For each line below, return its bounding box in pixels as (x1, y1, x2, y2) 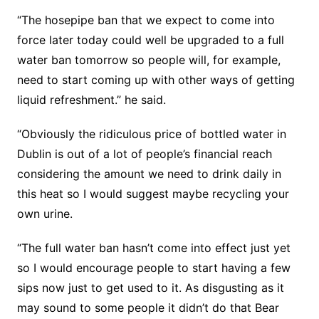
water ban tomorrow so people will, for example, (16, 52, 281, 67)
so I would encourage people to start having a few (16, 260, 291, 275)
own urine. (16, 206, 73, 221)
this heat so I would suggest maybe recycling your (16, 186, 289, 201)
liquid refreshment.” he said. (16, 92, 166, 107)
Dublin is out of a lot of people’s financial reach (16, 146, 272, 161)
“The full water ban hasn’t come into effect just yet (16, 240, 291, 255)
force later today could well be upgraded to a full (16, 32, 284, 47)
